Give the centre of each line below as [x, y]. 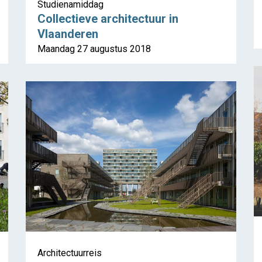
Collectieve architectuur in [108, 19]
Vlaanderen [68, 34]
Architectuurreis [70, 253]
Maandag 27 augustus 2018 [94, 49]
